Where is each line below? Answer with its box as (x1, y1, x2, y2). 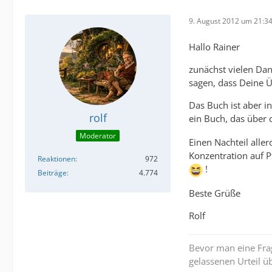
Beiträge (38, 168, 67, 178)
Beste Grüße (189, 186, 240, 199)
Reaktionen (38, 154, 75, 165)
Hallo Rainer (189, 40, 240, 53)
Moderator (80, 131, 116, 141)
